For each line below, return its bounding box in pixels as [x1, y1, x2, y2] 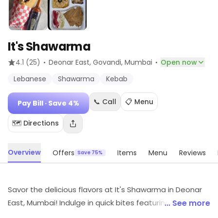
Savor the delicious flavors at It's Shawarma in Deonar [8, 184, 202, 195]
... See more [164, 198, 210, 209]
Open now [161, 57, 197, 67]
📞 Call [93, 97, 116, 107]
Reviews [179, 148, 206, 158]
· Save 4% [43, 98, 79, 108]
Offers [53, 148, 74, 158]
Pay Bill [18, 98, 43, 108]
